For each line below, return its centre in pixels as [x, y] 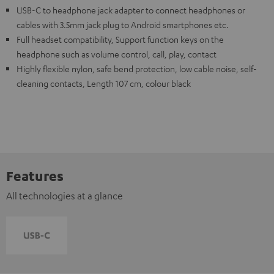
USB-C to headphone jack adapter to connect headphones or [131, 9]
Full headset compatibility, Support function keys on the [120, 39]
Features [35, 175]
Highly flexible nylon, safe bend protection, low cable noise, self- [137, 68]
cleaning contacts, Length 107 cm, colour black [104, 83]
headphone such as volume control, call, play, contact [117, 54]
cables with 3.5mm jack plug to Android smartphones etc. [123, 24]
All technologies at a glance [65, 195]
